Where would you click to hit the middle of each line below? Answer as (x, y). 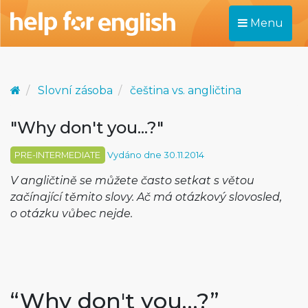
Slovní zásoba (75, 90)
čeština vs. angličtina (186, 90)
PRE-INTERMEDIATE (58, 155)
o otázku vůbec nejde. (71, 213)
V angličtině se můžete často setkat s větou (132, 180)
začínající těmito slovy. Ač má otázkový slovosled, (146, 197)
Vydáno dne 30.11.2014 (154, 155)
